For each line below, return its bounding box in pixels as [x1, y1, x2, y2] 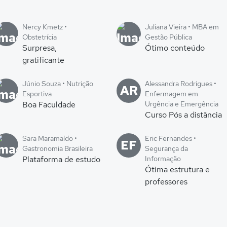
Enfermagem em [145, 89, 198, 98]
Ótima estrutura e [145, 164, 210, 175]
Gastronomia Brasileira [22, 144, 93, 153]
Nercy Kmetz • [22, 22, 67, 31]
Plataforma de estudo [22, 154, 100, 165]
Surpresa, [22, 43, 57, 53]
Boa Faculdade [22, 99, 75, 110]
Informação [145, 154, 181, 163]
